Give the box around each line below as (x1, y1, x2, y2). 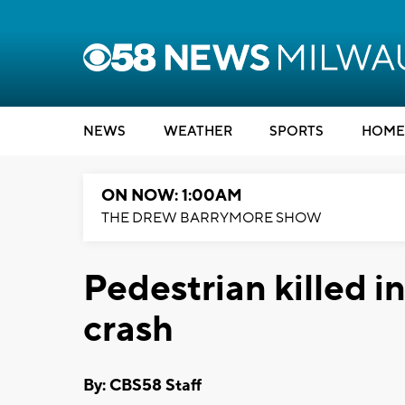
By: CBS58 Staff (83, 374, 202, 396)
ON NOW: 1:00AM (101, 185, 242, 206)
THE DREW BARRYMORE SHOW (101, 209, 322, 227)
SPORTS (269, 123, 324, 140)
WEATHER (163, 123, 232, 140)
